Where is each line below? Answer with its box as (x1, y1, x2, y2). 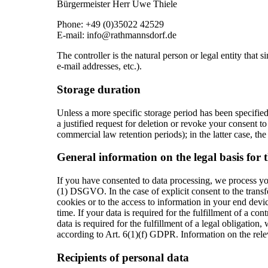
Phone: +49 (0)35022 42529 (56, 19, 164, 30)
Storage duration (56, 83, 141, 96)
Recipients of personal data (56, 251, 189, 264)
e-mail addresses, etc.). (56, 61, 142, 72)
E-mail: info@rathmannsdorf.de (56, 30, 176, 41)
